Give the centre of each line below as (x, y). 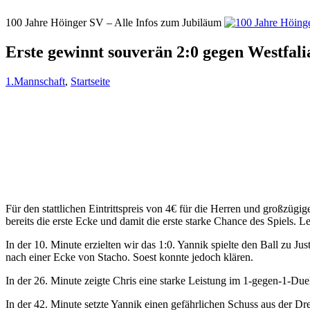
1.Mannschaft (35, 81)
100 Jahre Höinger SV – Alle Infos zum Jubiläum (113, 22)
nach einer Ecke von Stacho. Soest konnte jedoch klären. (129, 257)
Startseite (90, 81)
